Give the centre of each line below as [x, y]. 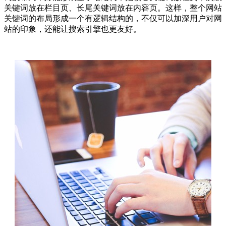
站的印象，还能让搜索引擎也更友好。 [73, 29]
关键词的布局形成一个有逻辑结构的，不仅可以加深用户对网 [113, 18]
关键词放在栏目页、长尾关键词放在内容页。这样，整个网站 [113, 8]
